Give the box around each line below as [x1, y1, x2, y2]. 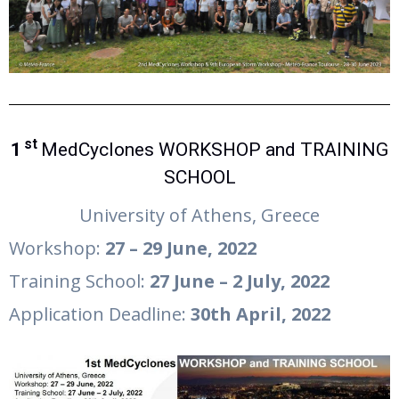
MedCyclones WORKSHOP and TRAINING [41, 139, 389, 161]
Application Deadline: [9, 302, 191, 327]
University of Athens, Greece [79, 203, 320, 228]
